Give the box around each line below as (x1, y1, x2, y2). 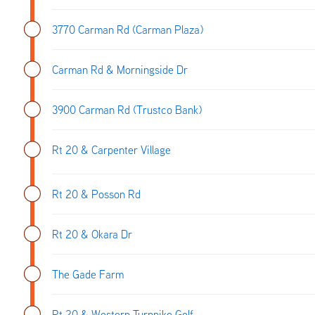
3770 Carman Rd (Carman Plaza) (52, 22, 203, 37)
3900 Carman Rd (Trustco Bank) (52, 102, 202, 117)
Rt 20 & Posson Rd (52, 186, 141, 201)
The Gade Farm (52, 266, 124, 281)
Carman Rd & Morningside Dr (52, 62, 188, 77)
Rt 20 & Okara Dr (52, 226, 132, 241)
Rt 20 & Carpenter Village (52, 142, 171, 157)
